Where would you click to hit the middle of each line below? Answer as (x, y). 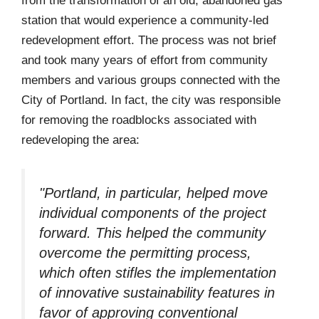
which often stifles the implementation (158, 272)
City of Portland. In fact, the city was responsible (151, 100)
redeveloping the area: (80, 140)
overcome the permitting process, (145, 252)
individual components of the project (153, 213)
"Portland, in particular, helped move (153, 193)
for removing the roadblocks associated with (139, 120)
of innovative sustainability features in (157, 292)
